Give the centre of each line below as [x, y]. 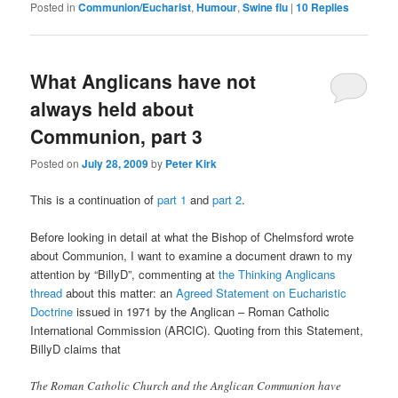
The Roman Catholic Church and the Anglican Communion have [186, 386]
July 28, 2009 [115, 163]
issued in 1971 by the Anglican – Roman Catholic [202, 312]
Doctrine [52, 312]
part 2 [227, 200]
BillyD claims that [76, 349]
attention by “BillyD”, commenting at [125, 275]
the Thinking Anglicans [278, 275]
